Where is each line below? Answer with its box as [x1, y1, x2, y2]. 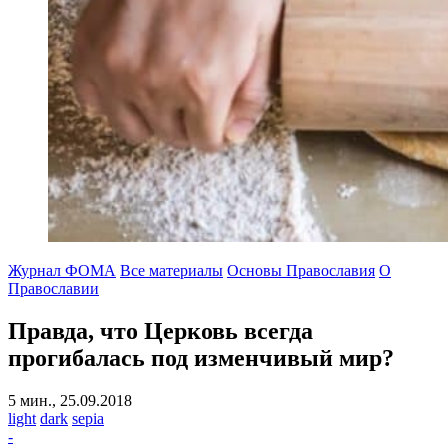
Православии [8, 280, 99, 297]
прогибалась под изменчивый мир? [8, 344, 394, 371]
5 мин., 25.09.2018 [8, 391, 132, 409]
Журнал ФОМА [8, 262, 116, 279]
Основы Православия [227, 262, 375, 279]
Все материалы [120, 262, 223, 279]
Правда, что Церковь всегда [8, 317, 313, 344]
